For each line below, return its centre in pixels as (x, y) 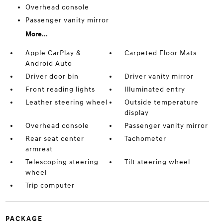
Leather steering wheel (66, 102)
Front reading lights (60, 89)
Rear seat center (55, 139)
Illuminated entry (155, 89)
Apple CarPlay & (53, 53)
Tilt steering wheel (158, 162)
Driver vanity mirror (159, 76)
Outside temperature (162, 102)
